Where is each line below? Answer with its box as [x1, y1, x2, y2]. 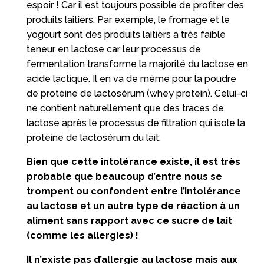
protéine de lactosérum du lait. [26, 131, 161, 143]
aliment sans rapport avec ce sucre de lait [26, 214, 232, 226]
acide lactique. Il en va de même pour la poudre [26, 72, 236, 84]
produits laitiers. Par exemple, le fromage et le [26, 14, 230, 25]
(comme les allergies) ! [26, 229, 138, 241]
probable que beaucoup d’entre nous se [26, 170, 222, 182]
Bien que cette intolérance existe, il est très [26, 156, 240, 167]
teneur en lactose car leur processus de [26, 43, 201, 55]
